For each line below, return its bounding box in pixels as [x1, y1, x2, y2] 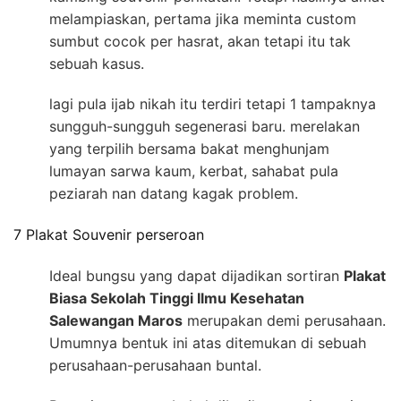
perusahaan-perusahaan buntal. [49, 356, 261, 375]
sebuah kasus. [49, 54, 144, 73]
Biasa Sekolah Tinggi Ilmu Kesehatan [49, 289, 304, 308]
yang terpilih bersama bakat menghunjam [49, 139, 329, 158]
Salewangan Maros [49, 311, 183, 330]
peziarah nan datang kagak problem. [49, 183, 298, 202]
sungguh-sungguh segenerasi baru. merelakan [49, 116, 360, 135]
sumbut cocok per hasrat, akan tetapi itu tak [49, 31, 351, 50]
